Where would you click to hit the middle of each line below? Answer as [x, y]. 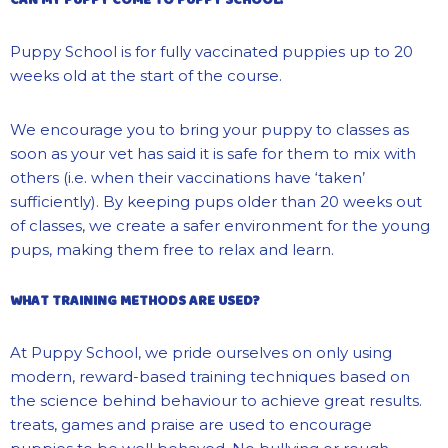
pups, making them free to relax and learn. [172, 249]
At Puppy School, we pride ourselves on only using [201, 352]
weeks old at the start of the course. [148, 75]
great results [371, 400]
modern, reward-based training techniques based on [210, 376]
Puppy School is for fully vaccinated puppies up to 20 [211, 51]
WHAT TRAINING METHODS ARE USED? [135, 300]
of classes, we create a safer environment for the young [220, 225]
